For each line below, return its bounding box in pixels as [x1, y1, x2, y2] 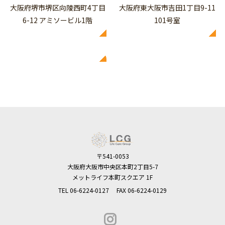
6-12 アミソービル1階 [23, 15, 93, 26]
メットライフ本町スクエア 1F [72, 173, 153, 182]
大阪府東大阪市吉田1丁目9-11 [119, 3, 216, 13]
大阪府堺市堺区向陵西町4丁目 [10, 3, 105, 13]
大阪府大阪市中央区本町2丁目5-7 [67, 162, 158, 171]
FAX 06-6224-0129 [117, 186, 167, 195]
